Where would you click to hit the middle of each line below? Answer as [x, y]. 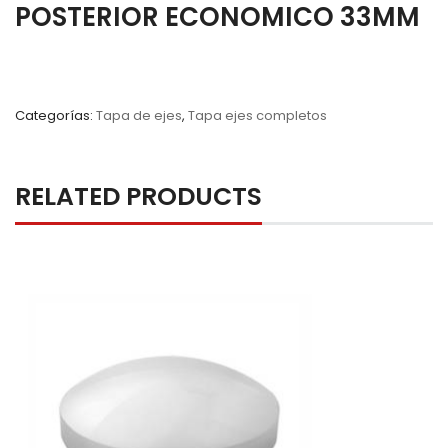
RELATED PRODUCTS [138, 196]
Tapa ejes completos [257, 115]
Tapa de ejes [139, 115]
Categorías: [55, 115]
